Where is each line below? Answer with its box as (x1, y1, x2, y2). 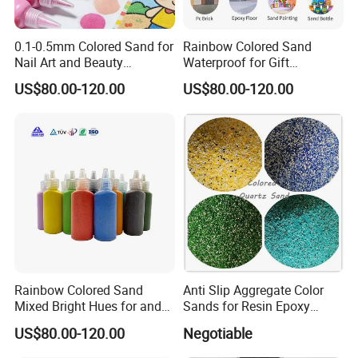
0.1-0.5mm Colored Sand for (14, 38, 174, 56)
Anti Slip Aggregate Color (182, 281, 324, 300)
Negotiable (182, 323, 253, 343)
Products (14, 70, 66, 88)
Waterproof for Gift (182, 54, 289, 72)
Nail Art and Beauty (14, 54, 124, 72)
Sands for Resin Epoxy (182, 297, 310, 316)
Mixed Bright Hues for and (14, 297, 162, 316)
